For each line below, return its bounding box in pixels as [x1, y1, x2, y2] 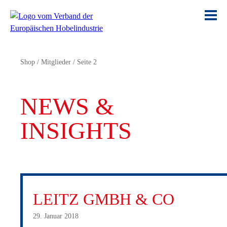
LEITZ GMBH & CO [33, 190, 174, 208]
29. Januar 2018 [33, 212, 79, 220]
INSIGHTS [20, 117, 132, 144]
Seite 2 [77, 58, 97, 66]
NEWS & [20, 93, 114, 120]
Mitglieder [41, 58, 71, 66]
